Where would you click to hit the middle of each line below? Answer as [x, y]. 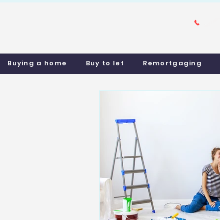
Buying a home [37, 63]
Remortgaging [173, 63]
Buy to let [105, 63]
